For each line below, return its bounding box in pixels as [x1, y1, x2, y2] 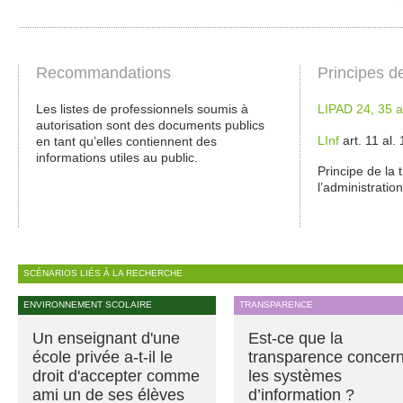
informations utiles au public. [36, 149, 198, 165]
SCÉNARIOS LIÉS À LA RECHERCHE [23, 268, 183, 279]
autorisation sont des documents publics [36, 117, 264, 132]
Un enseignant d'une [32, 329, 180, 348]
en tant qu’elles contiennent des [36, 133, 217, 148]
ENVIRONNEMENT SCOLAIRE [23, 300, 152, 310]
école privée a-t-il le [32, 348, 173, 367]
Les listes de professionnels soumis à [36, 101, 248, 116]
